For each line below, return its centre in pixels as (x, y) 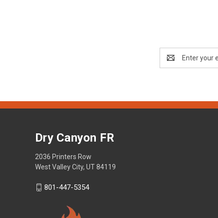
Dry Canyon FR (75, 137)
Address (173, 63)
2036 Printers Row (63, 156)
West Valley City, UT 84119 (75, 167)
